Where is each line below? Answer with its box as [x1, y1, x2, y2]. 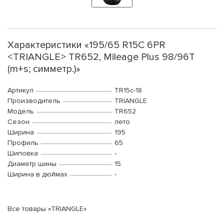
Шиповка [7, 149, 38, 158]
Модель [7, 107, 34, 116]
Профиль [7, 138, 38, 147]
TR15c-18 [114, 86, 142, 95]
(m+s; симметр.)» [7, 63, 80, 75]
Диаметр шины [7, 159, 56, 168]
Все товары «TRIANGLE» [7, 204, 86, 213]
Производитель [7, 96, 60, 105]
